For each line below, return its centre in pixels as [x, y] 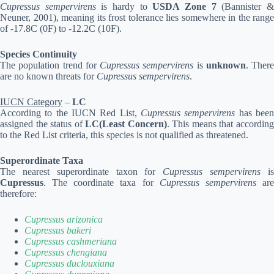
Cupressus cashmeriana [71, 241]
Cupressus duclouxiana [69, 263]
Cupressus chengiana [66, 252]
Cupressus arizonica [64, 219]
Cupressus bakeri [58, 230]
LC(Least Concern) [126, 124]
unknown [226, 65]
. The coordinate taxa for [102, 182]
